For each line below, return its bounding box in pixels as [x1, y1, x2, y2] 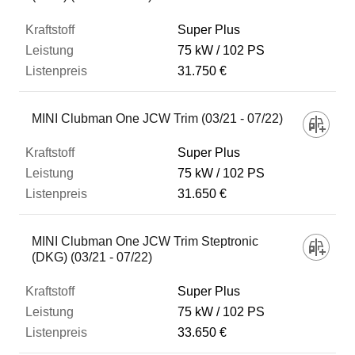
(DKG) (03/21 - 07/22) [32, 250, 152, 264]
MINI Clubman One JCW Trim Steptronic [32, 235, 258, 248]
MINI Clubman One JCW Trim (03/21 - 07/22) [32, 112, 283, 125]
